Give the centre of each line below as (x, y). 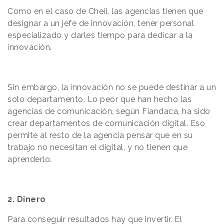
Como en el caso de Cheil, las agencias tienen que (105, 11)
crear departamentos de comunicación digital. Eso (106, 123)
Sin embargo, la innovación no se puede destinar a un (112, 87)
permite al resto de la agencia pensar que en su (100, 135)
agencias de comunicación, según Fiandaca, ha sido (109, 111)
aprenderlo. (30, 159)
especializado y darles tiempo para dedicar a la (100, 35)
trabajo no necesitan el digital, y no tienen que (97, 147)
